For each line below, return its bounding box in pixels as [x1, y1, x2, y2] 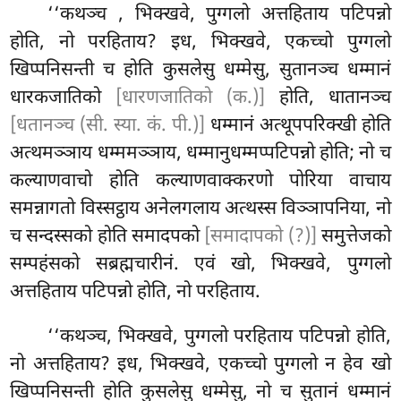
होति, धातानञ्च [265, 86, 391, 112]
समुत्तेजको [316, 225, 391, 251]
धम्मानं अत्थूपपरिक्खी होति [204, 114, 391, 140]
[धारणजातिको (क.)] [115, 86, 266, 112]
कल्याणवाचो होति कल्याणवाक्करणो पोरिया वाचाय [10, 169, 391, 195]
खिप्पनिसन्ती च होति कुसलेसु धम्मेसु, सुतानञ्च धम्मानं [10, 58, 391, 84]
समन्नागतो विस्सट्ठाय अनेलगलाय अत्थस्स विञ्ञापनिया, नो [10, 197, 391, 223]
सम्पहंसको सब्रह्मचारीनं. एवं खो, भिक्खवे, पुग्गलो [10, 252, 391, 278]
